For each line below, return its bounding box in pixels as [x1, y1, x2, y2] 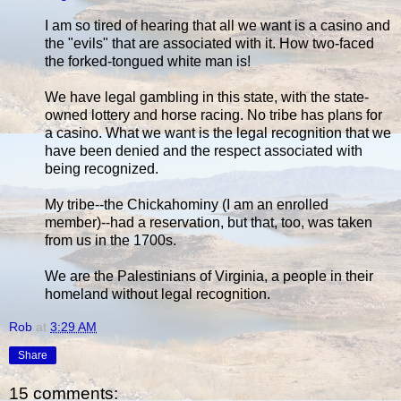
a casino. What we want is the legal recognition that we [45, 124, 391, 141]
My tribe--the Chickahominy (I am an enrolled [45, 196, 328, 212]
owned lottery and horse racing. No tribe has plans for [45, 107, 382, 123]
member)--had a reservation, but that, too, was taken [45, 214, 372, 230]
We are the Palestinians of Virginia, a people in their [45, 268, 373, 284]
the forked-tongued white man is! [45, 53, 251, 69]
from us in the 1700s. [45, 232, 176, 248]
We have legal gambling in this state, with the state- [45, 89, 369, 105]
